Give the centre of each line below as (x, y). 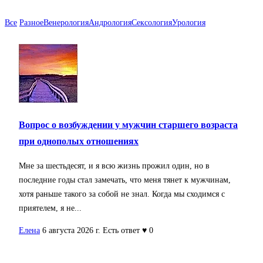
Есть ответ (121, 231)
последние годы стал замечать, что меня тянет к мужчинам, (125, 180)
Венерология (66, 22)
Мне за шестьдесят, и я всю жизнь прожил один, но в (114, 166)
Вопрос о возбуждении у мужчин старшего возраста (128, 124)
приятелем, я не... (50, 208)
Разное (31, 22)
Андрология (110, 22)
